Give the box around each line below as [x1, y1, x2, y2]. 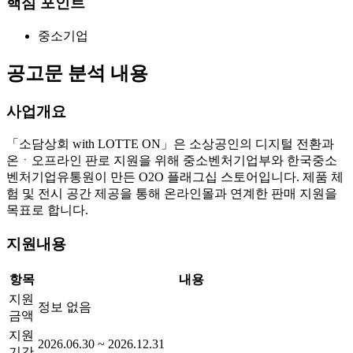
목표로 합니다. [6, 203, 88, 217]
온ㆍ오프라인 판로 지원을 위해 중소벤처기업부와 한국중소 [6, 154, 337, 168]
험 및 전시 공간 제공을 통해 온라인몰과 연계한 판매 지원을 [6, 187, 337, 201]
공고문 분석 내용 [6, 62, 148, 84]
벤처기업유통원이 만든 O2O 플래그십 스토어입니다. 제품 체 [6, 170, 344, 184]
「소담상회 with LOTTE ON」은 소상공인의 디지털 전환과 [6, 137, 334, 151]
